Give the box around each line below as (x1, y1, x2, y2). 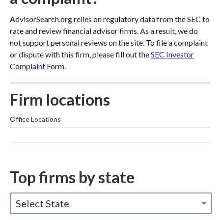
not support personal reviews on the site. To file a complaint (10, 38, 208, 47)
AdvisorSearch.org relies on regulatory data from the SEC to (10, 14, 210, 24)
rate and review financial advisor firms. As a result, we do (10, 26, 198, 35)
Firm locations (10, 90, 110, 109)
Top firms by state (10, 167, 135, 187)
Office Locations (10, 115, 61, 123)
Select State (16, 197, 69, 209)
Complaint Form (10, 61, 64, 71)
